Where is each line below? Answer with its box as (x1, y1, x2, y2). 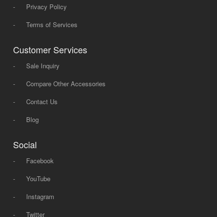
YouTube (26, 173, 50, 183)
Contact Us (26, 96, 58, 106)
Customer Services (13, 43, 87, 56)
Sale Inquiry (26, 61, 60, 70)
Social (13, 138, 37, 151)
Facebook (26, 155, 54, 165)
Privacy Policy (26, 1, 67, 11)
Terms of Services (26, 19, 77, 29)
